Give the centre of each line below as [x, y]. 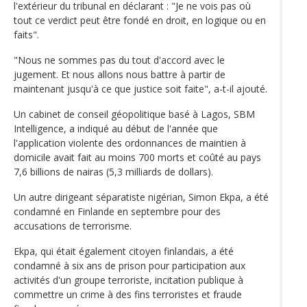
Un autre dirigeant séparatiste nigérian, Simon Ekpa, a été [141, 197]
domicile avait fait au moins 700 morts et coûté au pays [137, 157]
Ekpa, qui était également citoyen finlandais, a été [124, 251]
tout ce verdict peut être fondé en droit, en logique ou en [140, 20]
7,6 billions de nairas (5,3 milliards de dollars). [113, 171]
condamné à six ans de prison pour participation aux [130, 265]
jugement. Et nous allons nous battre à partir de [120, 74]
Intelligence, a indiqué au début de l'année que [116, 128]
